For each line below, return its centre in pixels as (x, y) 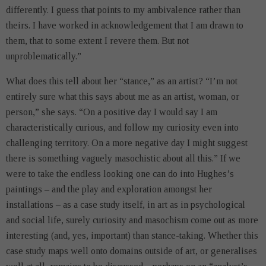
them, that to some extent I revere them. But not (97, 41)
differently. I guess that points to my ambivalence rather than (123, 10)
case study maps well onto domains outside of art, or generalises (132, 251)
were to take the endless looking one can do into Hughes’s (120, 174)
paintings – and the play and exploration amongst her (109, 189)
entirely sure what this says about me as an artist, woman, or (123, 96)
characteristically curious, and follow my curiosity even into (122, 127)
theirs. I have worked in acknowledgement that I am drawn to (125, 25)
